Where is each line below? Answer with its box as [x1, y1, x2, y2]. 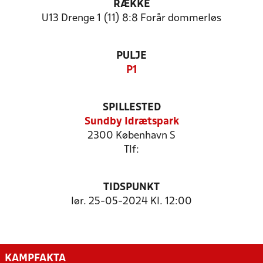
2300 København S [87, 131, 176, 141]
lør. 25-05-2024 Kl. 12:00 [71, 197, 192, 207]
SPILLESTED [102, 103, 161, 113]
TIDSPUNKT [103, 183, 160, 193]
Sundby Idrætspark [84, 117, 179, 127]
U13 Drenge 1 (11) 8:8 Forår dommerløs [42, 14, 221, 23]
